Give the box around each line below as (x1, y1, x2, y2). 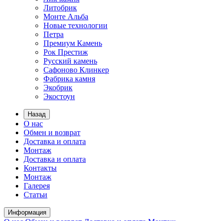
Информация (8, 209, 46, 216)
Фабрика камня (43, 74, 95, 83)
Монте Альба (43, 12, 88, 21)
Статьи (24, 190, 47, 199)
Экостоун (43, 92, 75, 101)
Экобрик (43, 83, 73, 92)
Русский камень (43, 57, 97, 65)
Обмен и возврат (24, 128, 80, 137)
